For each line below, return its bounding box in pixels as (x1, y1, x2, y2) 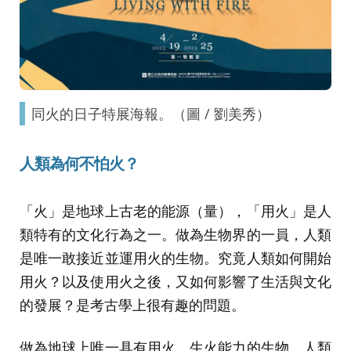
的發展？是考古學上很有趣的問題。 (20, 295, 245, 314)
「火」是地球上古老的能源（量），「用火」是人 (20, 201, 331, 220)
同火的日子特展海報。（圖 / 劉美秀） (31, 103, 270, 123)
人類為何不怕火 (20, 154, 124, 172)
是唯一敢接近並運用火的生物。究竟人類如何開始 (20, 248, 331, 267)
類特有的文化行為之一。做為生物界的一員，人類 (20, 224, 331, 244)
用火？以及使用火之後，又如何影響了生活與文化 (20, 271, 331, 291)
